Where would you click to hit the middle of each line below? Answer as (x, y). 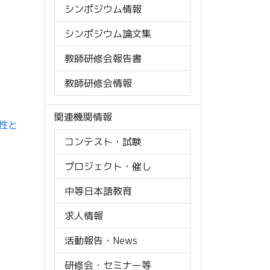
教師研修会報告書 (103, 58)
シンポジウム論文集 (108, 33)
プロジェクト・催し (108, 166)
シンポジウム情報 (103, 9)
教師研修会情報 (98, 83)
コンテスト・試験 (103, 141)
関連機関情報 (83, 117)
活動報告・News (101, 240)
